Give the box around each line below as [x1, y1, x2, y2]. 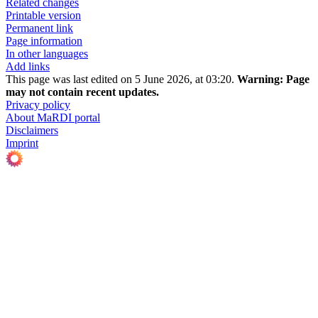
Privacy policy [6, 98, 70, 111]
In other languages [6, 47, 88, 60]
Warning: [237, 72, 283, 85]
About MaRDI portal [6, 111, 100, 124]
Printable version [6, 9, 81, 21]
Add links [6, 60, 50, 72]
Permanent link [6, 21, 73, 34]
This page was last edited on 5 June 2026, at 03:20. [6, 72, 237, 85]
